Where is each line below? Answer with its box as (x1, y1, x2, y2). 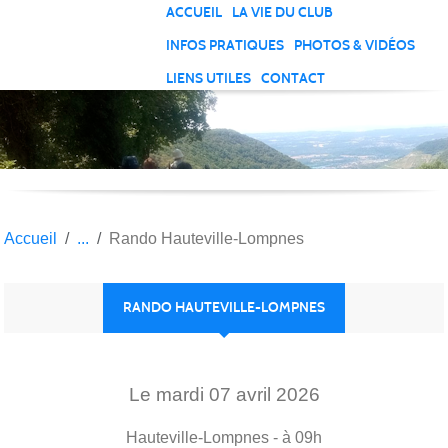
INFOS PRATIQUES (166, 36, 285, 54)
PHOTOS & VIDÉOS (294, 36, 416, 54)
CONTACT (261, 69, 326, 87)
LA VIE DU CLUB (232, 3, 334, 21)
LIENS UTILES (166, 69, 252, 87)
